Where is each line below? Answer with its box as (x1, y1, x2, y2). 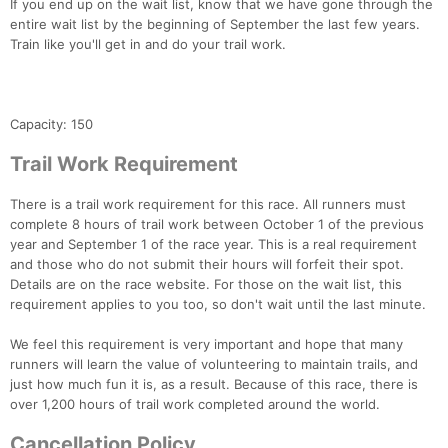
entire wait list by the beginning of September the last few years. (10, 16, 420, 33)
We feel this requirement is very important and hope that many (10, 336, 403, 353)
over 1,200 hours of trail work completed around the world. (10, 396, 380, 413)
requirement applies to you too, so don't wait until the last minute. (10, 296, 426, 313)
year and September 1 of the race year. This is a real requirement (10, 236, 417, 253)
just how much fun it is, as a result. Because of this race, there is (10, 376, 418, 393)
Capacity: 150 (10, 116, 93, 133)
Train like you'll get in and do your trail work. (10, 36, 286, 53)
